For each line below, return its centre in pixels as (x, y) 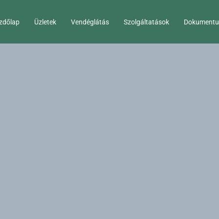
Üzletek (45, 22)
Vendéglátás (90, 22)
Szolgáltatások (147, 22)
